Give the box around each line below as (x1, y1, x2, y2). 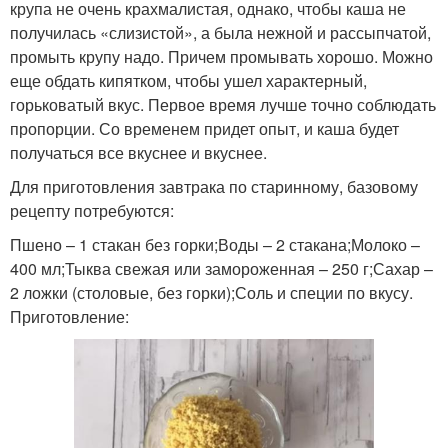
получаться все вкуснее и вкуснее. (10, 140, 267, 164)
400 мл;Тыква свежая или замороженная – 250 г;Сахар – (10, 256, 433, 280)
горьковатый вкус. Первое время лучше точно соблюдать (10, 92, 436, 116)
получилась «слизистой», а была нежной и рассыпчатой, (10, 20, 431, 44)
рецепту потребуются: (10, 198, 174, 222)
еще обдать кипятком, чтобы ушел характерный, (10, 68, 367, 92)
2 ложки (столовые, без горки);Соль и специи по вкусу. (10, 280, 413, 304)
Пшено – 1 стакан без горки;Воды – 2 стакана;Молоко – (10, 232, 420, 256)
